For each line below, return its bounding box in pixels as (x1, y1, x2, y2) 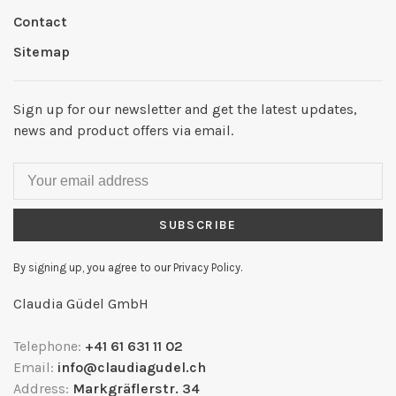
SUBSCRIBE (159, 217, 237, 232)
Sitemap (13, 43, 70, 60)
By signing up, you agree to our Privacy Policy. (13, 261, 242, 274)
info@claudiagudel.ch (57, 358, 206, 376)
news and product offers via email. (13, 122, 233, 139)
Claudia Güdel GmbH (13, 294, 148, 312)
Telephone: (13, 337, 85, 354)
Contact (13, 13, 67, 30)
